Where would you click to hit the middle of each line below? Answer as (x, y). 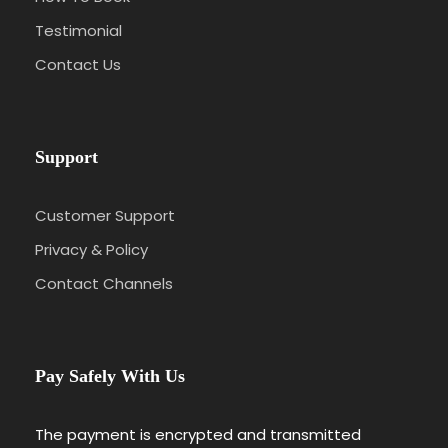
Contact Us (78, 65)
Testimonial (78, 31)
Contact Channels (104, 284)
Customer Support (105, 216)
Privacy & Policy (91, 250)
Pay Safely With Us (110, 376)
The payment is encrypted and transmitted (198, 435)
